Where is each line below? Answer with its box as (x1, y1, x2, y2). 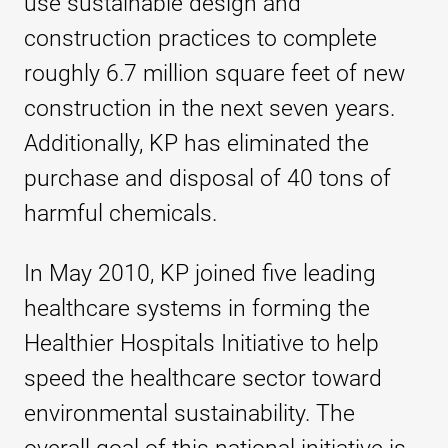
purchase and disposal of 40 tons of (24, 165, 391, 193)
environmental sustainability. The (24, 400, 355, 428)
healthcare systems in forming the (24, 295, 370, 323)
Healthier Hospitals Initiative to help (24, 330, 379, 358)
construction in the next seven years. (24, 95, 395, 123)
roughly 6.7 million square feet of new (24, 60, 405, 88)
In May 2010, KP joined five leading (24, 260, 376, 288)
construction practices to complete (24, 25, 377, 53)
